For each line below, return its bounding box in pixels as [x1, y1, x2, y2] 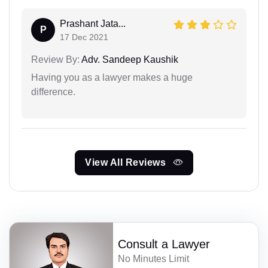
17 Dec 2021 [60, 32, 108, 42]
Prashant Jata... [60, 19, 126, 29]
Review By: [31, 54, 80, 65]
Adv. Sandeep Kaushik [80, 54, 178, 65]
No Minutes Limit [118, 254, 190, 264]
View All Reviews [85, 157, 169, 167]
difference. [31, 87, 75, 97]
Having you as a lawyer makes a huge [31, 72, 193, 83]
